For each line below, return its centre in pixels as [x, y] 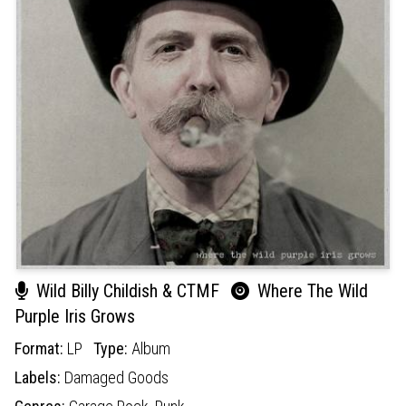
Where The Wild [310, 290]
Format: [41, 348]
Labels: [39, 377]
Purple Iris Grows [75, 316]
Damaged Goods [116, 377]
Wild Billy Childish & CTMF [128, 290]
